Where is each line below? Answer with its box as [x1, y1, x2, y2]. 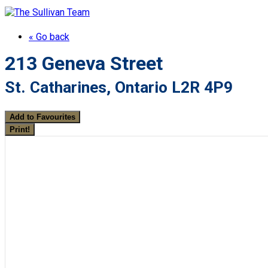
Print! [10, 124, 30, 134]
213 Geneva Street [5, 52, 163, 75]
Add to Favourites [10, 112, 75, 121]
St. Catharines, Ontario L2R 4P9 [5, 78, 233, 98]
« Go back [29, 31, 69, 43]
